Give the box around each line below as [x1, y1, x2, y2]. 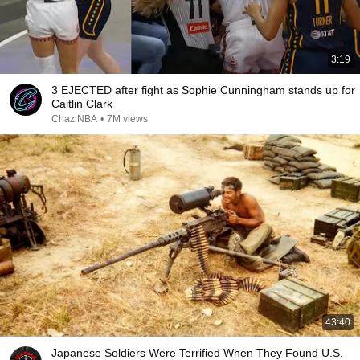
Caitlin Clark [51, 97, 112, 110]
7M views [107, 113, 148, 125]
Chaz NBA [51, 113, 97, 125]
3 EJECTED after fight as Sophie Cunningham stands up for [51, 84, 355, 96]
